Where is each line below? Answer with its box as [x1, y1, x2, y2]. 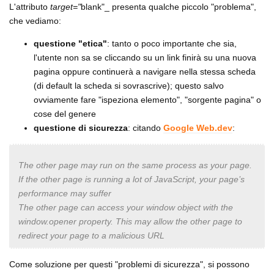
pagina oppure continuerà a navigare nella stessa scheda [34, 66, 256, 76]
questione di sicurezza [34, 122, 128, 133]
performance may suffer [18, 188, 111, 198]
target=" [50, 1, 81, 12]
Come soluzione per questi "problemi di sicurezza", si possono [9, 259, 250, 269]
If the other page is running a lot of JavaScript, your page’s [18, 174, 245, 184]
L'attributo [9, 1, 50, 12]
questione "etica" [34, 38, 107, 48]
